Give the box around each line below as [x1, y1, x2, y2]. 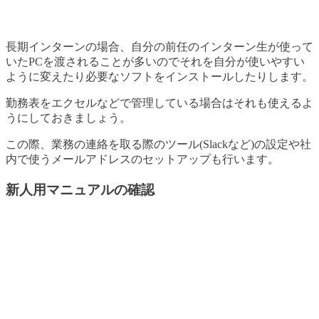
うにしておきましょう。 [6, 112, 131, 125]
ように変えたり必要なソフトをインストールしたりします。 [6, 70, 313, 83]
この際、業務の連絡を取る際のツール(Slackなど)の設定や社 [6, 138, 311, 151]
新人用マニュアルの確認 [6, 182, 155, 197]
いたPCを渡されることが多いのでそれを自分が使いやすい [6, 56, 305, 68]
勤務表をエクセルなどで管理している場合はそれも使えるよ [6, 97, 313, 110]
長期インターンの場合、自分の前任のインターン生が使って [6, 41, 313, 53]
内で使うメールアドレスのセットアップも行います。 [6, 153, 279, 166]
